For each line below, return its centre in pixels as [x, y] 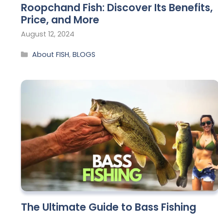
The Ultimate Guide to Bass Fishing [109, 207]
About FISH [51, 54]
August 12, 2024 [48, 34]
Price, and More [60, 20]
